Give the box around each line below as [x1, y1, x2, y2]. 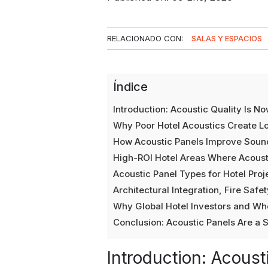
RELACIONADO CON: [107, 33, 186, 43]
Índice [113, 79, 148, 94]
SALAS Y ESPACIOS [191, 33, 263, 43]
